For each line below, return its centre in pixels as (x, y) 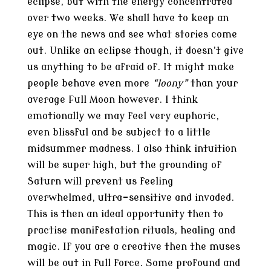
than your (212, 83)
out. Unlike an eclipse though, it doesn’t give (135, 51)
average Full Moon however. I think (112, 100)
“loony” (168, 83)
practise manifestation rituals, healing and (131, 230)
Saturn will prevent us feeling (100, 181)
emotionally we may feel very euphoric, (123, 116)
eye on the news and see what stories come (132, 34)
